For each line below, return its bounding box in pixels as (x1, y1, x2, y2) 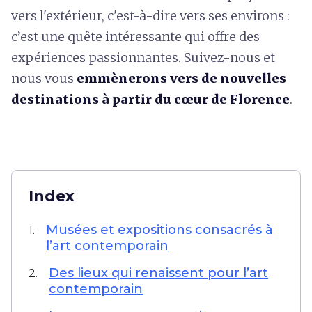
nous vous (11, 70, 77, 86)
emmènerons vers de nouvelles (77, 70, 286, 86)
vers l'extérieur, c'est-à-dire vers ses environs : (11, 8, 290, 24)
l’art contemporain (46, 238, 169, 253)
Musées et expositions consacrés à (46, 222, 273, 237)
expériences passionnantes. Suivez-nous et (11, 49, 275, 65)
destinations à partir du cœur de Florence (11, 91, 290, 107)
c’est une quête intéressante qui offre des (11, 29, 260, 45)
